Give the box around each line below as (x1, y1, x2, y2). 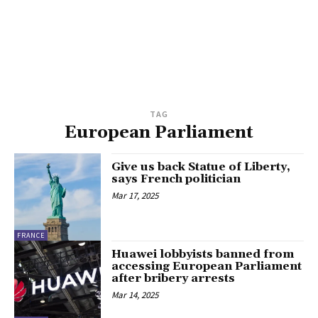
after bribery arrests (111, 270, 236, 285)
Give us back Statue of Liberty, (111, 160, 291, 175)
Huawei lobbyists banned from (111, 246, 295, 261)
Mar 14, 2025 (111, 288, 159, 301)
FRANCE (17, 230, 45, 240)
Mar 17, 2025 (111, 190, 159, 202)
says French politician (111, 172, 241, 187)
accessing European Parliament (111, 258, 302, 273)
